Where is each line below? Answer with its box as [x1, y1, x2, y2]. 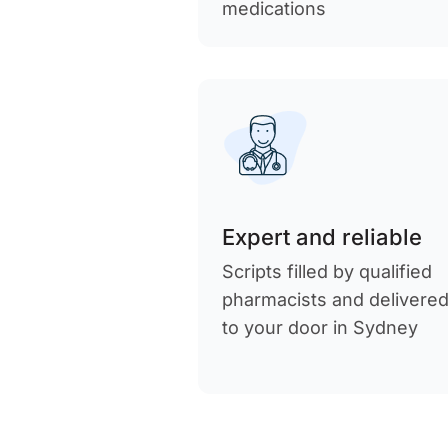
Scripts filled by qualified [222, 260, 433, 282]
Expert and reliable [222, 223, 423, 250]
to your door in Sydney [222, 316, 419, 338]
